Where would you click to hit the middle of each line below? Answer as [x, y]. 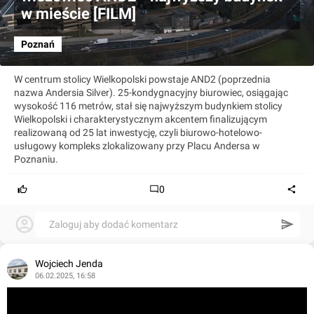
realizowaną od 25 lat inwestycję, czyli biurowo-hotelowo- [138, 133]
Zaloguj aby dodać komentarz [114, 225]
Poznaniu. [36, 159]
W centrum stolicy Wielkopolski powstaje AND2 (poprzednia [142, 80]
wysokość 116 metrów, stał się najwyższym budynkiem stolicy [148, 106]
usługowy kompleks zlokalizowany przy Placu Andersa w [137, 146]
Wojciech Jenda [69, 264]
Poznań [38, 45]
